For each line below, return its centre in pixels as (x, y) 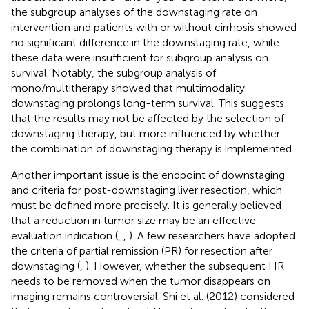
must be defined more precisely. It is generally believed (146, 205)
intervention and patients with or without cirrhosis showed (154, 27)
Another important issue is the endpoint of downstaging (148, 175)
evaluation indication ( (64, 235)
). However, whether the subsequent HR (185, 266)
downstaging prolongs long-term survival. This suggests (148, 103)
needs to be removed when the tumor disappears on (141, 281)
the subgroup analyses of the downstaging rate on (134, 12)
